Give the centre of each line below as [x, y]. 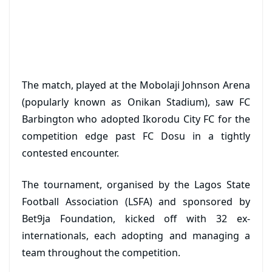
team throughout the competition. [101, 253]
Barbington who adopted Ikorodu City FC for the [136, 119]
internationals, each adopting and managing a [136, 236]
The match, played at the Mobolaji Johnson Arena [136, 85]
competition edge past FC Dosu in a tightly [136, 136]
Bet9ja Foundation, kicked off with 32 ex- [136, 219]
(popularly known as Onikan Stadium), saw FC [136, 102]
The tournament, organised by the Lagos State [136, 185]
